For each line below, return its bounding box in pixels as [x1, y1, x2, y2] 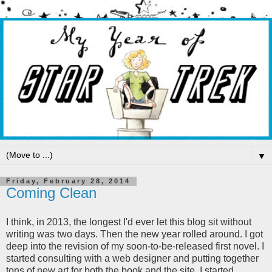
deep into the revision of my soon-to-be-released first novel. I [6, 241, 264, 252]
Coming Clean [6, 185, 97, 202]
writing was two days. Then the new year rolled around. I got [6, 229, 263, 240]
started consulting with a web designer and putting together [6, 253, 259, 264]
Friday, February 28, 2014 [6, 177, 131, 185]
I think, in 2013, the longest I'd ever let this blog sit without [6, 217, 251, 228]
